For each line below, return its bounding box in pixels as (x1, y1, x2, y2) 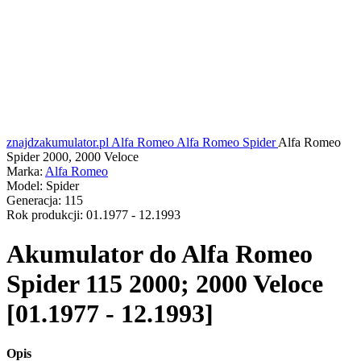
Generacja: (6, 193, 61, 207)
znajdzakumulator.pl (6, 135, 109, 149)
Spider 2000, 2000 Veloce (6, 150, 139, 164)
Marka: (6, 164, 43, 178)
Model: (6, 179, 43, 193)
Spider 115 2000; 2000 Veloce (6, 269, 323, 299)
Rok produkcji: (6, 208, 83, 222)
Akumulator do (6, 239, 176, 269)
